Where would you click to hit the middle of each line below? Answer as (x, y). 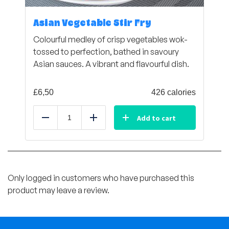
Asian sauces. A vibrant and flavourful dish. (111, 64)
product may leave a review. (59, 190)
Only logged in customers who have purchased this (101, 178)
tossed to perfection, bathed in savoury (106, 52)
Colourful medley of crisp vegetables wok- (110, 39)
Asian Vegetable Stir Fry (92, 24)
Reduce (59, 123)
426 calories (174, 92)
